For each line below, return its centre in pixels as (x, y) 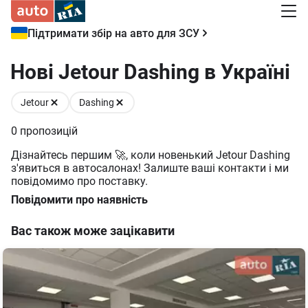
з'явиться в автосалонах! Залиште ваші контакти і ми (150, 168)
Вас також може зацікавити (93, 231)
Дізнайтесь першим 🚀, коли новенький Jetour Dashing (151, 155)
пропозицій (49, 131)
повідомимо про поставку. (79, 181)
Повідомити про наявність (79, 200)
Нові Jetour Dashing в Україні (150, 72)
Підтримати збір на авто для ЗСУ (113, 33)
